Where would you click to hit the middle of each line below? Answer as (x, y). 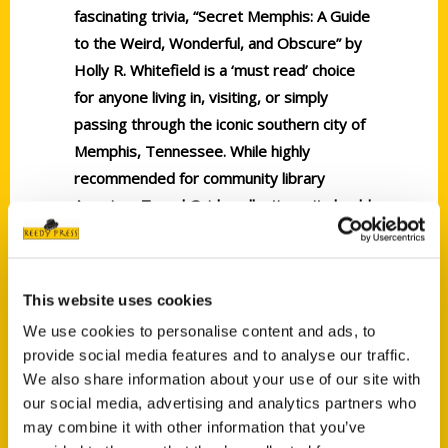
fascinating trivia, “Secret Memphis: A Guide (222, 16)
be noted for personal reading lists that (209, 232)
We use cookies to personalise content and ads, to (199, 331)
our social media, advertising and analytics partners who (219, 403)
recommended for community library (199, 178)
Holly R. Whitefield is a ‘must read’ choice (214, 70)
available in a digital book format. (185, 313)
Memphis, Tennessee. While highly (192, 151)
